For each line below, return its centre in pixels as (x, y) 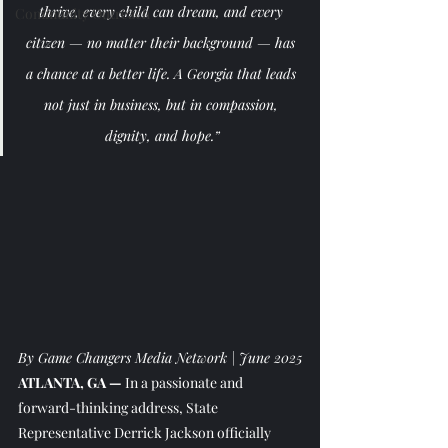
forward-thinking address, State (119, 408)
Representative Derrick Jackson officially (146, 433)
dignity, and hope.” (162, 135)
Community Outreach (82, 13)
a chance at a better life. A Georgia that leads (162, 73)
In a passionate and (184, 383)
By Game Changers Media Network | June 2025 (160, 358)
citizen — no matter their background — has (162, 42)
